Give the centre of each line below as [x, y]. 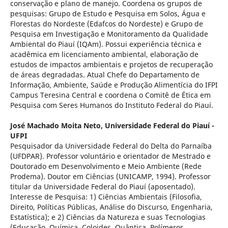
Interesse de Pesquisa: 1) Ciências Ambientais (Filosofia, [106, 196]
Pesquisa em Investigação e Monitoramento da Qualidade [109, 34]
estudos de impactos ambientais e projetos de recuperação [111, 64]
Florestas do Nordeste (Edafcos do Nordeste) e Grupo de [106, 23]
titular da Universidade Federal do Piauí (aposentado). [103, 186]
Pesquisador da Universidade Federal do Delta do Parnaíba [111, 146]
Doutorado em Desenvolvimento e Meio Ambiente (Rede [106, 166]
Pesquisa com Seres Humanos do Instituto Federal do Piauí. [111, 105]
